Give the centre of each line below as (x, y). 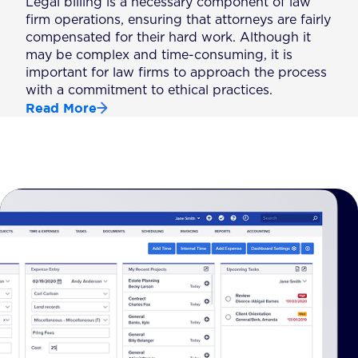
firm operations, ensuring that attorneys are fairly (179, 20)
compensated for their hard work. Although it (169, 38)
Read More (62, 108)
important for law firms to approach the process (177, 73)
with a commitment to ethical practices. (149, 91)
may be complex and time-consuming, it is (159, 56)
